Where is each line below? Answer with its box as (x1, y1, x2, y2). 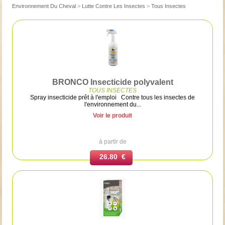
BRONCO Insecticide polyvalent (52, 77, 173, 86)
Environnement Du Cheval (12, 3, 76, 9)
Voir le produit (93, 111, 132, 119)
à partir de (98, 138, 127, 145)
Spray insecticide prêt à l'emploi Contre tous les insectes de (30, 93, 195, 101)
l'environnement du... (84, 100, 141, 108)
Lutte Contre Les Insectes (82, 3, 146, 9)
